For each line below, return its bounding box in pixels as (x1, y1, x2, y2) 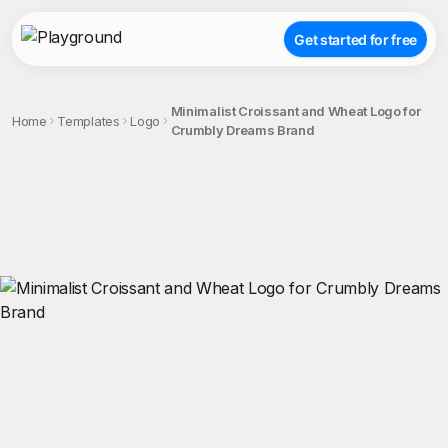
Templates (57, 112, 120, 129)
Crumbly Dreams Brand (170, 122, 315, 138)
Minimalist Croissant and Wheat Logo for (170, 103, 421, 119)
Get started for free (294, 30, 417, 48)
